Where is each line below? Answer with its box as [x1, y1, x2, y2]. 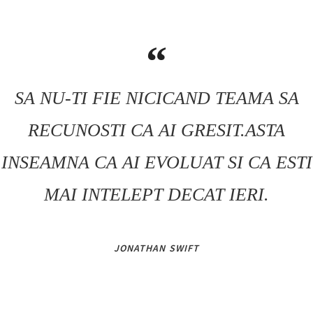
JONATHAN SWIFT [113, 242, 200, 255]
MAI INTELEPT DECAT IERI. [44, 184, 269, 205]
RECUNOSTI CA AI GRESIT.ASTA [28, 120, 285, 141]
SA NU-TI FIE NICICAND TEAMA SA [14, 88, 299, 109]
